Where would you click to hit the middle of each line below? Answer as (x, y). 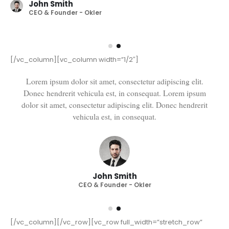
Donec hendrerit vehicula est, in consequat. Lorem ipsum (120, 113)
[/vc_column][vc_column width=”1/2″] (74, 79)
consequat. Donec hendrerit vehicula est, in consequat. (120, 148)
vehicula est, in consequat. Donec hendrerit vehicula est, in (120, 136)
